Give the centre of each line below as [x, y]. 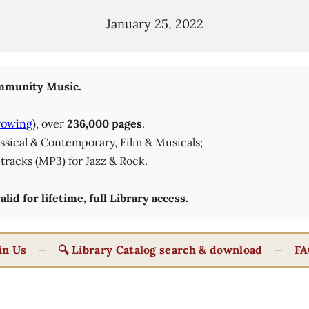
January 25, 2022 [154, 23]
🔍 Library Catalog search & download [160, 250]
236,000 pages [104, 124]
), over [49, 124]
